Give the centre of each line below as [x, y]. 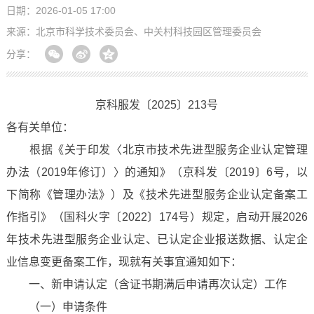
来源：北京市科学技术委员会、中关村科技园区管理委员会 [134, 32]
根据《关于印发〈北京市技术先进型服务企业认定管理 [157, 150]
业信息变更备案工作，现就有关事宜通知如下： [124, 262]
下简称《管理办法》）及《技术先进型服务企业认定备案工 [157, 194]
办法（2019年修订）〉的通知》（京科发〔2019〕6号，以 [157, 172]
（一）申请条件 [56, 307]
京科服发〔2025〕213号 [157, 105]
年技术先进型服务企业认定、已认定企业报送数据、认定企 [157, 239]
